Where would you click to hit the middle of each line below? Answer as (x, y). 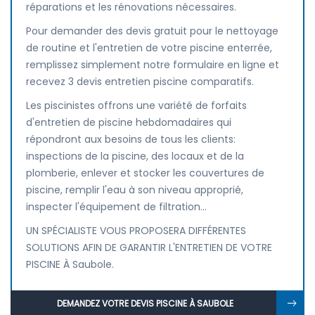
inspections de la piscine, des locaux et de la (135, 156)
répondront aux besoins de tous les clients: (131, 139)
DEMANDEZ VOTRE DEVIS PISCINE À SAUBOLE (145, 303)
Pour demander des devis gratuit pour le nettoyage (152, 31)
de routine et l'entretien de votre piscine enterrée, (149, 48)
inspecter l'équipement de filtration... (116, 207)
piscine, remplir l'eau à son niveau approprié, (135, 190)
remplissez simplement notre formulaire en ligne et (153, 65)
